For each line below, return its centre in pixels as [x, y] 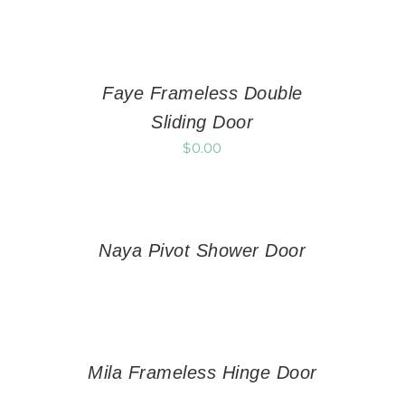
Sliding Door [202, 122]
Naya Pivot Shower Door [202, 251]
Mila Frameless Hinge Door [202, 373]
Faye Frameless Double [202, 94]
